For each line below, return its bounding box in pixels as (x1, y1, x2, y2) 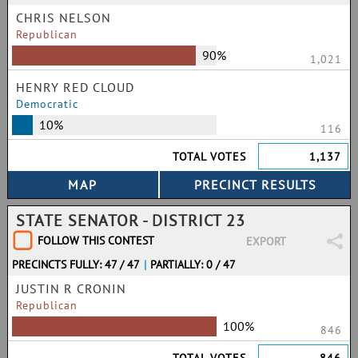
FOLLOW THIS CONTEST (38, 233, 154, 248)
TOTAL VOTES (173, 149, 247, 164)
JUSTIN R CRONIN (16, 280, 126, 296)
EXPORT (245, 234, 286, 249)
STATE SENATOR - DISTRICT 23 (16, 210, 245, 231)
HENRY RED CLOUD (16, 79, 134, 95)
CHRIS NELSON (16, 10, 111, 26)
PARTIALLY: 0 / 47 (150, 257, 237, 272)
